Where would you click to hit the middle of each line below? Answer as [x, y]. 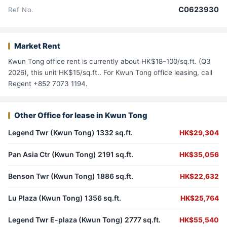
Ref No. [21, 10]
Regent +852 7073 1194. [48, 84]
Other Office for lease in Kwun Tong [81, 116]
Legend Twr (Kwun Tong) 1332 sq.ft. [70, 133]
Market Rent [37, 46]
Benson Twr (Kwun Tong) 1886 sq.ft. [71, 176]
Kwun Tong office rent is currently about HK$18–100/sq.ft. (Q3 [109, 62]
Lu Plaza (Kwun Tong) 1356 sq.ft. [65, 198]
